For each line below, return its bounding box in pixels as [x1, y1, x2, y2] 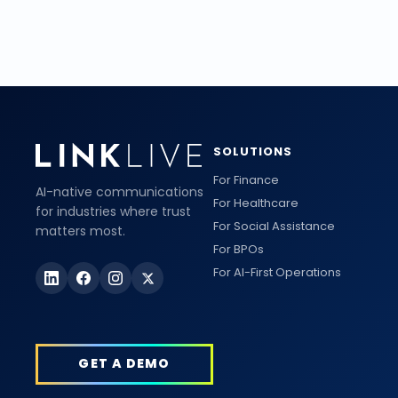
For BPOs [213, 241, 264, 258]
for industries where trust [36, 203, 191, 220]
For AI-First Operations [213, 264, 341, 281]
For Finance [213, 171, 279, 188]
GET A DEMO [78, 354, 171, 372]
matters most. [36, 222, 125, 240]
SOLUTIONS [213, 143, 293, 160]
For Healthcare [213, 195, 298, 211]
